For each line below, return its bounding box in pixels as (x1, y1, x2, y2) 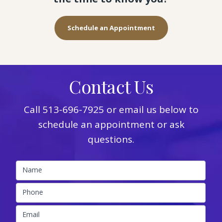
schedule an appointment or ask (38, 118, 184, 131)
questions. (88, 133, 134, 146)
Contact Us (69, 74, 153, 99)
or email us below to (104, 103, 199, 116)
